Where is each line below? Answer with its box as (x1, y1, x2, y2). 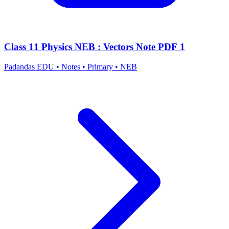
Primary (87, 62, 113, 71)
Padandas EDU (4, 62, 56, 71)
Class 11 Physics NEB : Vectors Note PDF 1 (4, 41, 185, 53)
